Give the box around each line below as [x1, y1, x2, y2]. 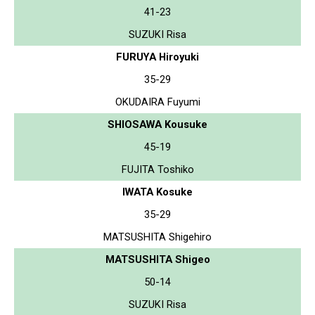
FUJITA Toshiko [121, 162, 194, 176]
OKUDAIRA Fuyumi [115, 95, 200, 108]
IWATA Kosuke [122, 185, 193, 198]
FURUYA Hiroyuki [116, 50, 199, 63]
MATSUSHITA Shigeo [105, 252, 210, 266]
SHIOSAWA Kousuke [108, 117, 207, 131]
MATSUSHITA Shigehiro [103, 230, 212, 243]
